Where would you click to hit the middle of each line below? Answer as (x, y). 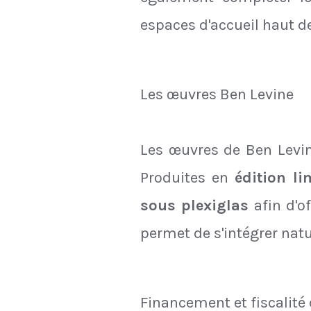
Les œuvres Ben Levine (217, 94)
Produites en (187, 178)
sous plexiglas (195, 205)
